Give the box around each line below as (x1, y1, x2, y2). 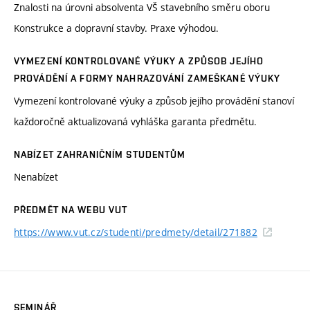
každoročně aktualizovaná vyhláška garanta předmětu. (14, 114, 257, 128)
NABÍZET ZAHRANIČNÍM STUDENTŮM (14, 148, 186, 160)
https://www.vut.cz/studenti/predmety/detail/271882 (14, 225, 257, 239)
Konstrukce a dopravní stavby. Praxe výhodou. (14, 21, 219, 35)
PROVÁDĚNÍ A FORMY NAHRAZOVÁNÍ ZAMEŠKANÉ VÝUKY (14, 72, 281, 84)
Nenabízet (14, 170, 58, 183)
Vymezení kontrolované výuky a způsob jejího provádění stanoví (14, 93, 294, 107)
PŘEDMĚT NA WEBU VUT (14, 203, 128, 215)
